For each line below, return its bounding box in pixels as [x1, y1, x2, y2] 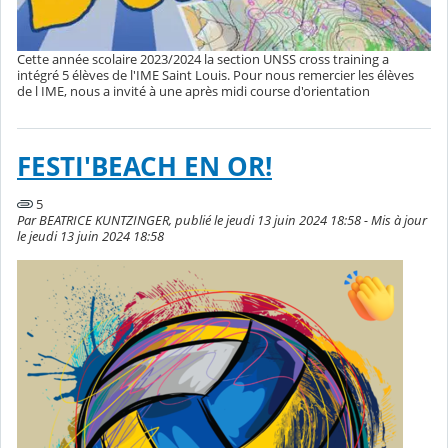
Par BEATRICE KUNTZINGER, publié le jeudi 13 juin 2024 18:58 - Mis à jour [17, 211, 427, 230]
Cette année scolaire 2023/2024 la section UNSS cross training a [17, 50, 389, 69]
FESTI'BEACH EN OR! [17, 149, 272, 185]
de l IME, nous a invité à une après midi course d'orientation [17, 82, 370, 101]
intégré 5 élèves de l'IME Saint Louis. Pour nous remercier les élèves [17, 66, 414, 85]
